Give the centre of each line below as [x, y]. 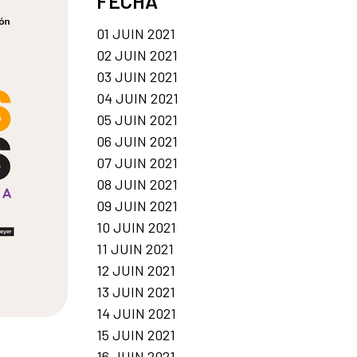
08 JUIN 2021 [137, 184]
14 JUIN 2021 [136, 313]
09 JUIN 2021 [137, 205]
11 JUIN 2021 [135, 248]
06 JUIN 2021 [137, 141]
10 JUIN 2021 [136, 227]
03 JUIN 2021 [137, 76]
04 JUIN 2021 [137, 98]
